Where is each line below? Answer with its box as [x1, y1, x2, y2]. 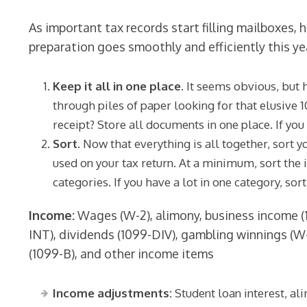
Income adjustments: [53, 286, 173, 300]
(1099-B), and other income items [29, 246, 214, 261]
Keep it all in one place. [53, 79, 184, 93]
